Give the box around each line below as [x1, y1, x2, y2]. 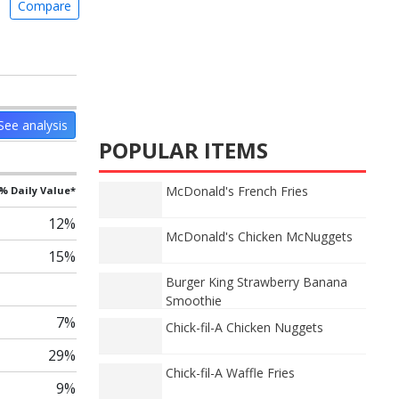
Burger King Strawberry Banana [166, 273, 347, 290]
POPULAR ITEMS [99, 135, 268, 165]
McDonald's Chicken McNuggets [166, 228, 353, 245]
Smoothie [166, 292, 222, 309]
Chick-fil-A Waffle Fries [166, 364, 295, 381]
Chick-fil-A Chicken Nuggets [166, 319, 323, 336]
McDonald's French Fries [166, 183, 308, 199]
